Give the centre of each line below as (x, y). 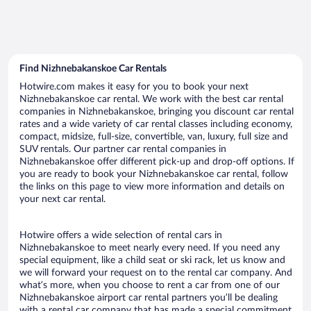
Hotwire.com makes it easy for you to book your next (134, 86)
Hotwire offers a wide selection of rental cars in (121, 235)
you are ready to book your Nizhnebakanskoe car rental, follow (154, 174)
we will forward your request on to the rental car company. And (156, 272)
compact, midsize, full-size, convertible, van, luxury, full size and (154, 136)
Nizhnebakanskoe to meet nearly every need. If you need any (150, 247)
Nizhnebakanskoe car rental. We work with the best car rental (151, 99)
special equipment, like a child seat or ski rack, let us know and (152, 260)
